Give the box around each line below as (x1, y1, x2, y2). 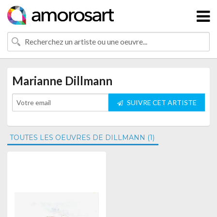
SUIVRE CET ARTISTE (125, 98, 197, 107)
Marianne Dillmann (12, 74, 112, 88)
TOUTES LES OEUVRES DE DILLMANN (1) (10, 133, 155, 142)
